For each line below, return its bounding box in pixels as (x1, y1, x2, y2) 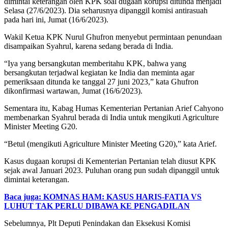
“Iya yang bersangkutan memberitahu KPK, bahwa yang (4, 59, 186, 68)
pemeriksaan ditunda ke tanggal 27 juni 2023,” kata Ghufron (4, 77, 198, 86)
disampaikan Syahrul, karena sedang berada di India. (4, 41, 173, 50)
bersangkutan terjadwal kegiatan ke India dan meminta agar (4, 68, 194, 77)
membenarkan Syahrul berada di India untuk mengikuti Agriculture (4, 112, 219, 122)
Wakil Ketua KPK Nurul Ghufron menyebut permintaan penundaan (4, 32, 222, 41)
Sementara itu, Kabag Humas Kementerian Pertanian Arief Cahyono (4, 103, 223, 112)
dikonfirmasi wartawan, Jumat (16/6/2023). (4, 86, 142, 95)
